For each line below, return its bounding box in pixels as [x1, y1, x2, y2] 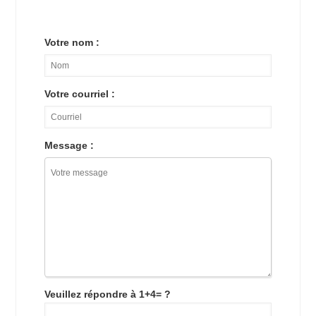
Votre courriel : [44, 88, 116, 100]
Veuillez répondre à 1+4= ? [44, 288, 171, 300]
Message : [44, 140, 95, 152]
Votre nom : [44, 37, 100, 49]
